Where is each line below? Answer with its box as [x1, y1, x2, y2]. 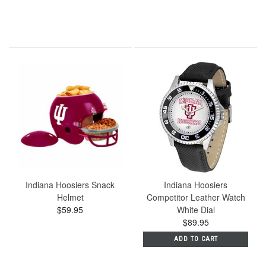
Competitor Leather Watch [146, 191, 245, 203]
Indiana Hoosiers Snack [26, 178, 115, 191]
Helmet [56, 191, 84, 203]
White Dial [176, 203, 215, 216]
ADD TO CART [173, 235, 218, 243]
